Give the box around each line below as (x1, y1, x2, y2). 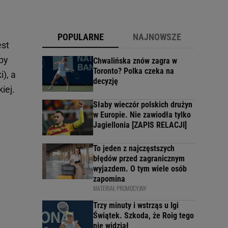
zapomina (93, 174, 125, 184)
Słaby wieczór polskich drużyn (93, 99, 192, 109)
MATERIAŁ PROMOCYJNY (93, 183, 147, 192)
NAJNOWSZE (132, 31, 181, 42)
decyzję (93, 76, 118, 86)
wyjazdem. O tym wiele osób (93, 163, 187, 174)
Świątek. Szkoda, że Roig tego (93, 210, 194, 220)
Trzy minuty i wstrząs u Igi (93, 200, 179, 210)
